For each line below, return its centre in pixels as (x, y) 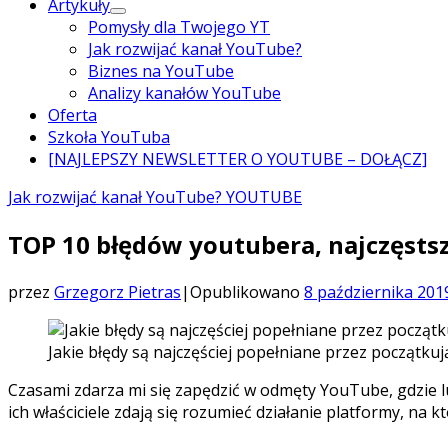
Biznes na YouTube (161, 71)
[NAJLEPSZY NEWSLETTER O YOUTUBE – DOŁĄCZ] (237, 159)
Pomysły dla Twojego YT (179, 27)
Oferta (72, 115)
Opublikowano (247, 291)
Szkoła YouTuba (109, 137)
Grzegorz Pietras (117, 291)
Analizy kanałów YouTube (184, 93)
